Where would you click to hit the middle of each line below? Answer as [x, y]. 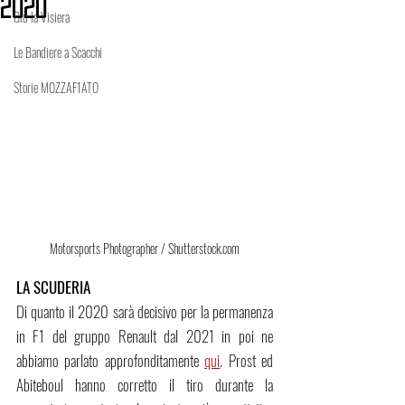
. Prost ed [247, 361]
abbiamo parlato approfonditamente [111, 361]
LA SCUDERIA [53, 287]
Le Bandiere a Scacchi [58, 52]
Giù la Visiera [42, 17]
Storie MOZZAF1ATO [56, 87]
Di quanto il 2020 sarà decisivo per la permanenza [145, 312]
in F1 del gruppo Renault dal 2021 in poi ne [145, 336]
